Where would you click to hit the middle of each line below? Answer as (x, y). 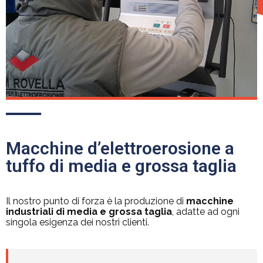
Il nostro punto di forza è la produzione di (96, 201)
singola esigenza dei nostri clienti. (77, 222)
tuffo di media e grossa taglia (121, 166)
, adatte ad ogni (206, 212)
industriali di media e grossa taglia (89, 212)
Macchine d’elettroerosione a (120, 149)
